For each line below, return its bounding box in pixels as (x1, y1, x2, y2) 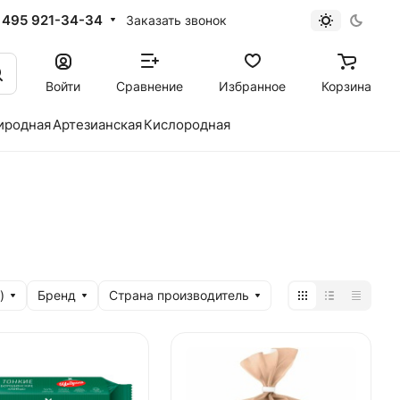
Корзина (321, 78, 371, 94)
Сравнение (116, 78, 183, 94)
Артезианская (53, 116, 142, 133)
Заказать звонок (125, 12, 227, 28)
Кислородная (144, 116, 230, 133)
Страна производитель (109, 287, 249, 303)
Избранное (219, 78, 286, 94)
